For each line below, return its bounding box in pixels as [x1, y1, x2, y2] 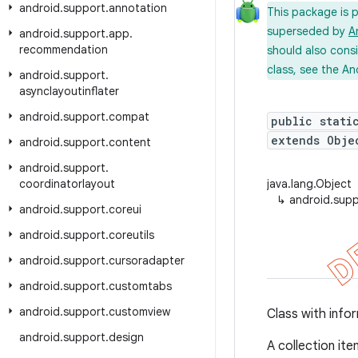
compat [109, 109, 149, 124]
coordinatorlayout [19, 177, 115, 191]
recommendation [19, 42, 108, 57]
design [109, 330, 144, 344]
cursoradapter [109, 253, 185, 268]
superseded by [267, 24, 348, 38]
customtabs [109, 279, 172, 293]
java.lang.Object [267, 177, 352, 191]
